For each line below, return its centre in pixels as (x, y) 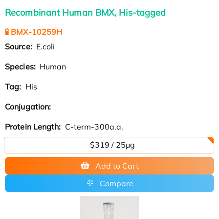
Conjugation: (29, 106)
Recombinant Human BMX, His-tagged (86, 12)
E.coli (44, 46)
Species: (21, 66)
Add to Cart (117, 165)
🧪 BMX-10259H (34, 32)
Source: (20, 46)
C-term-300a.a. (93, 126)
